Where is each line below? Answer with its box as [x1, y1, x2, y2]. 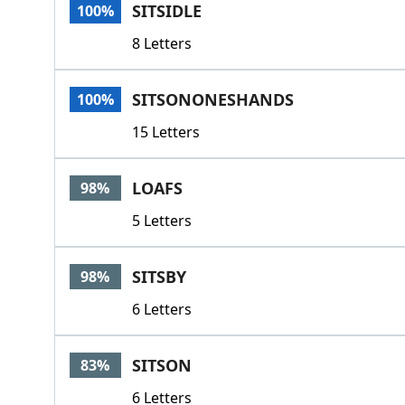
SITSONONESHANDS [131, 89, 294, 110]
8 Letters [131, 33, 192, 53]
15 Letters [131, 122, 200, 142]
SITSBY [131, 266, 186, 287]
